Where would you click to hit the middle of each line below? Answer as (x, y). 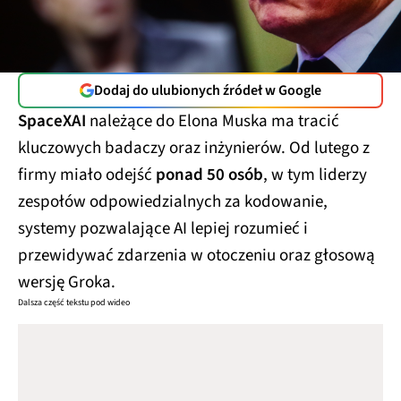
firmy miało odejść (87, 175)
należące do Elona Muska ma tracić (213, 121)
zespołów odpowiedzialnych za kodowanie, (173, 201)
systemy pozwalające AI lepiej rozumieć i (163, 228)
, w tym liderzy (315, 175)
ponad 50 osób (209, 175)
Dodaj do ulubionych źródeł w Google (208, 90)
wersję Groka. (67, 282)
